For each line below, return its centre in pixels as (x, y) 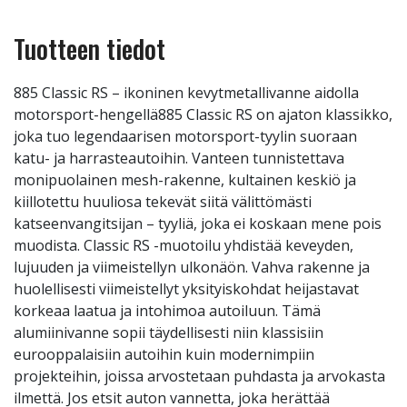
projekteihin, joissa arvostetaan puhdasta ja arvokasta (199, 376)
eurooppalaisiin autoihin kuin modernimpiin (164, 354)
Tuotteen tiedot (89, 49)
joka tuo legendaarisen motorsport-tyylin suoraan (185, 136)
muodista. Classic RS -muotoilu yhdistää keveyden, (184, 245)
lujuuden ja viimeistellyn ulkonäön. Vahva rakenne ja (192, 267)
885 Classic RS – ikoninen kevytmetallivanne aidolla (186, 93)
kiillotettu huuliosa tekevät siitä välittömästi (163, 202)
